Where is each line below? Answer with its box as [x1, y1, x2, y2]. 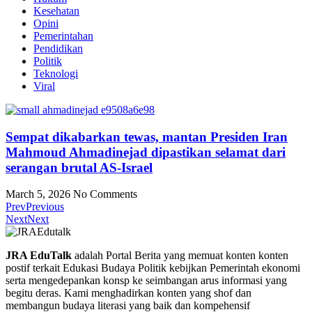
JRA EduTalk [6, 249, 72, 262]
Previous [26, 201, 64, 213]
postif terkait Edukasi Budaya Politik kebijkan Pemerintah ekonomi [6, 262, 300, 274]
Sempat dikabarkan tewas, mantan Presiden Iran [6, 129, 288, 144]
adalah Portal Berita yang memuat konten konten [72, 249, 288, 262]
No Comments [73, 188, 137, 201]
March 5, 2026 [6, 188, 73, 201]
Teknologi [33, 68, 78, 79]
